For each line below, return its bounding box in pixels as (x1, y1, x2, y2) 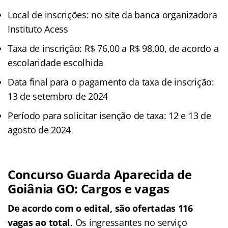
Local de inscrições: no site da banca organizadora (8, 8, 217, 21)
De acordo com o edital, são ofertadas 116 (8, 202, 193, 214)
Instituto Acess (8, 22, 68, 35)
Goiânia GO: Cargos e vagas (8, 180, 169, 197)
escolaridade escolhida (8, 56, 104, 69)
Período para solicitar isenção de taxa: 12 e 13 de (8, 109, 211, 122)
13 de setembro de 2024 (8, 90, 108, 102)
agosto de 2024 (8, 123, 71, 136)
